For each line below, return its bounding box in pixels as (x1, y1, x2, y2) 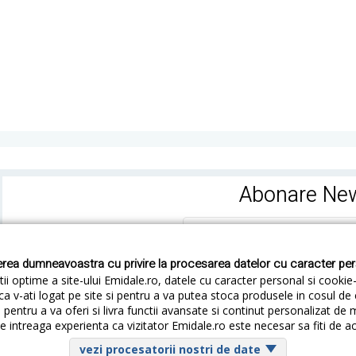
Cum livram (14, 318, 72, 333)
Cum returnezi (103, 318, 176, 333)
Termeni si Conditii (207, 318, 303, 333)
